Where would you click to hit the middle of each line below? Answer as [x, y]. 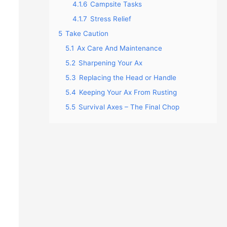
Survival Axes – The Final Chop [129, 107]
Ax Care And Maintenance [119, 48]
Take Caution [87, 33]
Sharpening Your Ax [110, 63]
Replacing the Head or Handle [127, 78]
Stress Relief [110, 19]
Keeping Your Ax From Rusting [128, 92]
